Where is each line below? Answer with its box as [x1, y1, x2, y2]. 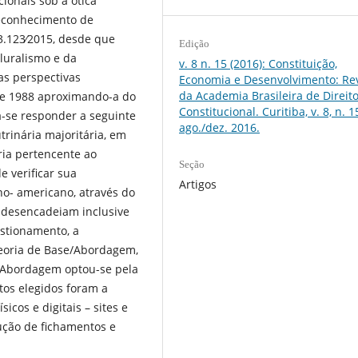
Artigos [179, 176, 217, 192]
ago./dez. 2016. [179, 120, 261, 136]
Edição [179, 38, 210, 50]
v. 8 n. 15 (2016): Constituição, [179, 56, 338, 72]
